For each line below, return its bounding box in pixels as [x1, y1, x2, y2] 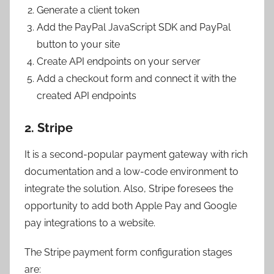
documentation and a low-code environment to [24, 166, 239, 177]
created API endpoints [37, 90, 136, 102]
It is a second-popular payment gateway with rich [24, 149, 248, 160]
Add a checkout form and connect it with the [37, 73, 236, 84]
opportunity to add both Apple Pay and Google [24, 200, 237, 212]
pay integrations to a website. [24, 217, 158, 229]
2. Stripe [24, 120, 73, 135]
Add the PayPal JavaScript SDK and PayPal [37, 21, 231, 33]
